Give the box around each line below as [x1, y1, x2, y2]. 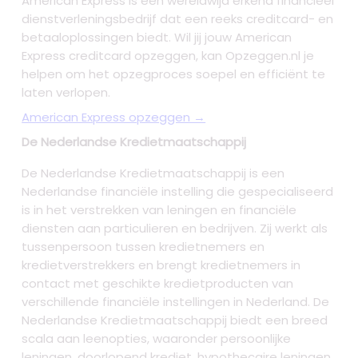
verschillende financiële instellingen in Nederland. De [22, 293, 330, 311]
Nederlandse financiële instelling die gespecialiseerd [22, 183, 334, 201]
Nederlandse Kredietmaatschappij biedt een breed [22, 312, 328, 329]
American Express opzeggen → [22, 109, 206, 126]
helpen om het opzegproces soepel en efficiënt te [22, 66, 326, 83]
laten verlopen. [22, 84, 111, 101]
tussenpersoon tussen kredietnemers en [22, 238, 265, 256]
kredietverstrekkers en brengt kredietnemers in [22, 257, 301, 274]
